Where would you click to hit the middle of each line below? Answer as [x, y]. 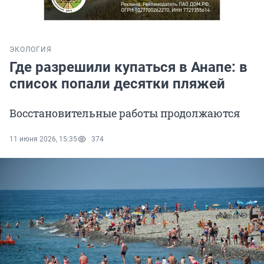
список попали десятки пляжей [117, 84]
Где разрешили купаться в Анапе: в [128, 67]
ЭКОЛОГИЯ [31, 50]
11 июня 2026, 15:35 [43, 139]
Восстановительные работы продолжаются [125, 113]
